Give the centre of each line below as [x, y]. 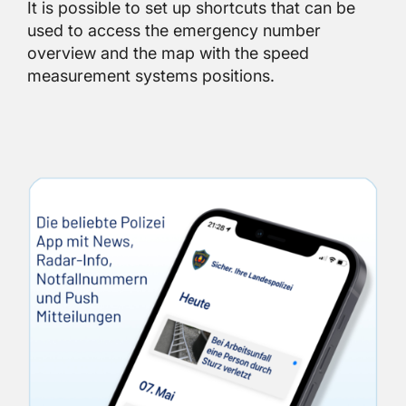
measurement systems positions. [151, 76]
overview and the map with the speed [168, 53]
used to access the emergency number [174, 30]
